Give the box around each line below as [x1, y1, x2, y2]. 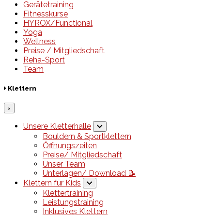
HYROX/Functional [23, 18, 93, 28]
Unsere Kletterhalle [23, 121, 91, 131]
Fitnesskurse [23, 9, 68, 19]
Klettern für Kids [23, 178, 81, 187]
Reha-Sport [23, 55, 65, 65]
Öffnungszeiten [43, 140, 97, 150]
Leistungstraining [43, 197, 104, 207]
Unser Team [43, 159, 85, 169]
